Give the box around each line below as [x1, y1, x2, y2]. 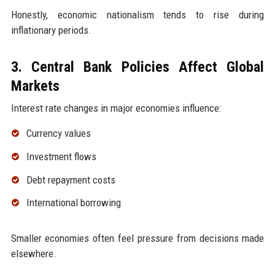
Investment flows [26, 150, 96, 163]
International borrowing [26, 196, 121, 209]
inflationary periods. [10, 23, 91, 36]
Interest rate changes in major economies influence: [10, 101, 221, 114]
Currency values [26, 126, 91, 139]
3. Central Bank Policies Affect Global [10, 58, 265, 76]
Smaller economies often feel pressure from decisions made [10, 232, 265, 245]
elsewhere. [10, 247, 56, 260]
